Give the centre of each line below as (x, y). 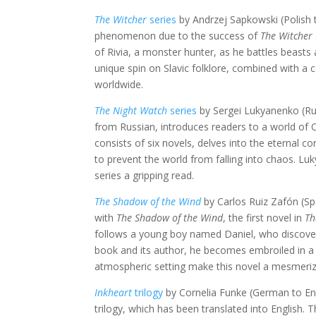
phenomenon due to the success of (178, 35)
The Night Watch (131, 110)
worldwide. (119, 84)
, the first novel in (264, 217)
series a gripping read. (145, 175)
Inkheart (114, 292)
